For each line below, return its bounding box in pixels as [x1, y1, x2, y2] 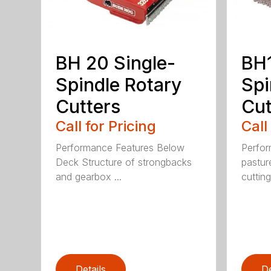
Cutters [56, 95, 121, 117]
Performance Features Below [56, 141, 185, 154]
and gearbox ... [56, 170, 122, 183]
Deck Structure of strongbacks [56, 155, 192, 168]
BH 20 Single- [56, 51, 176, 74]
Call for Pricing [56, 117, 157, 135]
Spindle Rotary [56, 73, 182, 96]
